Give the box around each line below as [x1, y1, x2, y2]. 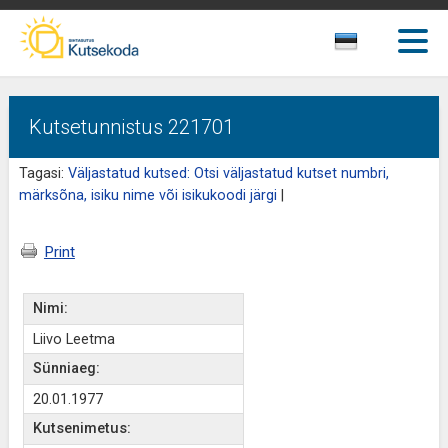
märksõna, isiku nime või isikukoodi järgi [18, 187, 277, 204]
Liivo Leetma [32, 331, 115, 348]
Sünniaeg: [32, 360, 100, 377]
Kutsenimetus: [32, 420, 131, 437]
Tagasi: [18, 165, 68, 182]
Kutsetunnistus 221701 [28, 115, 234, 139]
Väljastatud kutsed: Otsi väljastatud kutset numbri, [67, 165, 389, 182]
